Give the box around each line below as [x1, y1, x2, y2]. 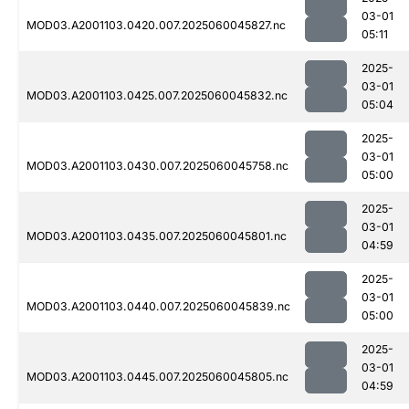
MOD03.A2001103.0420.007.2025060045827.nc [26, 18, 286, 33]
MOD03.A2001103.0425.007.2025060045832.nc [26, 89, 288, 103]
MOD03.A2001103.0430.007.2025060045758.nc [26, 159, 288, 173]
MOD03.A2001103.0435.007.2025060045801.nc [26, 229, 287, 244]
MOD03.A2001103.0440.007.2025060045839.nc [26, 299, 290, 314]
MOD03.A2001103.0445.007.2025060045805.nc [26, 370, 288, 384]
